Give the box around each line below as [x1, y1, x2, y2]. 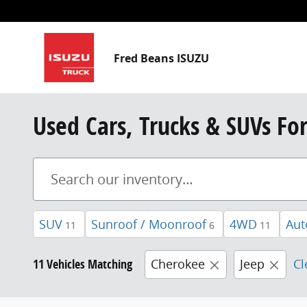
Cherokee [151, 256, 205, 272]
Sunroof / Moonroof [91, 216, 206, 232]
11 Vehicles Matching [33, 256, 132, 273]
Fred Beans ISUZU [114, 50, 209, 66]
